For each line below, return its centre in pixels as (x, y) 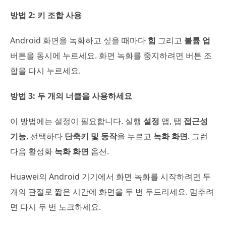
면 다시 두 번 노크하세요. (55, 207)
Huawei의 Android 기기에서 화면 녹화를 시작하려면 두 (110, 176)
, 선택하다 (45, 136)
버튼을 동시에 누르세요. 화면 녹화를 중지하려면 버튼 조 (111, 55)
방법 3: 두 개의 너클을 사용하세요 (71, 96)
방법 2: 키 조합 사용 (46, 15)
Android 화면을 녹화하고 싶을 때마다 (79, 40)
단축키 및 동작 (91, 136)
